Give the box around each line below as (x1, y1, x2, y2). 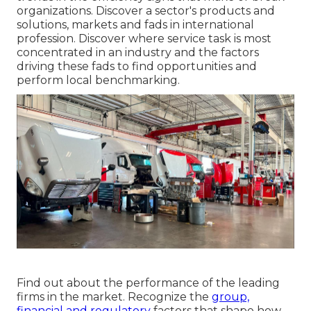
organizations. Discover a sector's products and (17, 3, 275, 17)
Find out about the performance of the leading (17, 276, 280, 290)
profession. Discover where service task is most (17, 31, 271, 45)
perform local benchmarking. (17, 73, 180, 87)
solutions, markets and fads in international (17, 17, 254, 31)
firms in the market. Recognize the (17, 290, 212, 304)
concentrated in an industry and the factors (17, 45, 259, 59)
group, (212, 290, 249, 304)
